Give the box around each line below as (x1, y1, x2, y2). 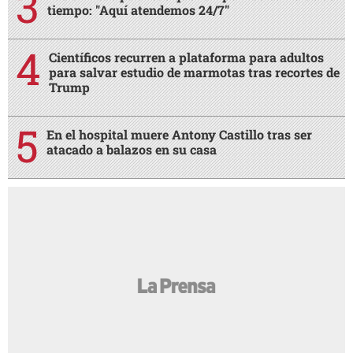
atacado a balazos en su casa (46, 140, 217, 158)
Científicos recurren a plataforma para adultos (49, 48, 324, 65)
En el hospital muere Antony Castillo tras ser (46, 125, 312, 143)
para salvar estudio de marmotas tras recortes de (49, 63, 340, 80)
